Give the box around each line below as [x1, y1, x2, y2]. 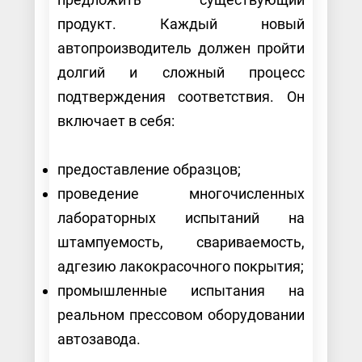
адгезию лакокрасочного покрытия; [57, 257, 304, 275]
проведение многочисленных [57, 184, 305, 202]
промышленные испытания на [57, 281, 305, 299]
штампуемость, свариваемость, [57, 233, 305, 250]
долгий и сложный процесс [57, 63, 305, 81]
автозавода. [57, 330, 144, 347]
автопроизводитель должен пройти [57, 39, 305, 57]
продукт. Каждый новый [57, 15, 305, 32]
